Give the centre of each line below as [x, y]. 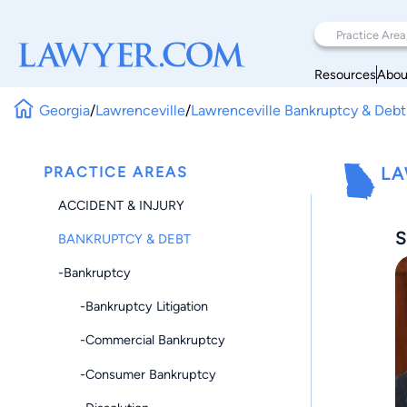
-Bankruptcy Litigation [133, 307]
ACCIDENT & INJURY [121, 205]
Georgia [65, 110]
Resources [345, 74]
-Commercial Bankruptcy [142, 340]
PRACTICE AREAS [116, 172]
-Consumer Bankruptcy [137, 374]
